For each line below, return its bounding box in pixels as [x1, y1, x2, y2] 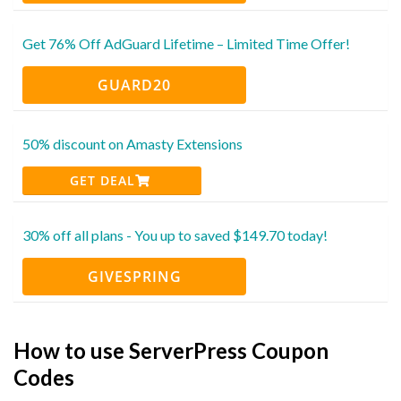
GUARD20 [98, 74, 171, 95]
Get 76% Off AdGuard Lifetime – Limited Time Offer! [22, 34, 350, 52]
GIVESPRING [87, 266, 182, 286]
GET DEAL [70, 171, 136, 189]
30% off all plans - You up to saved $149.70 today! [22, 226, 328, 243]
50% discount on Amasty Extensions [22, 134, 243, 152]
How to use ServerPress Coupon [13, 337, 328, 363]
